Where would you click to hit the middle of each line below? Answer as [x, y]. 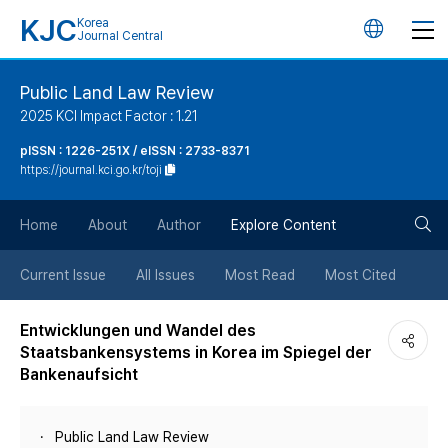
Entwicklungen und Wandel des [138, 330]
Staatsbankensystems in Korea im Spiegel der [196, 352]
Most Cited [360, 275]
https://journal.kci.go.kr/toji [91, 170]
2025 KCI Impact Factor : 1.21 [109, 116]
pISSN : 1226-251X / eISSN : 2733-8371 [135, 151]
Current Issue [63, 275]
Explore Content [283, 225]
